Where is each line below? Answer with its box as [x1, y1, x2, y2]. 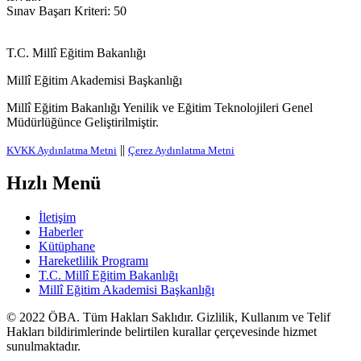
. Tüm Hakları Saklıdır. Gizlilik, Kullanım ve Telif [77, 310, 330, 325]
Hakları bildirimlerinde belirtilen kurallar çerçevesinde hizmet [6, 325, 317, 339]
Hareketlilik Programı [39, 254, 148, 268]
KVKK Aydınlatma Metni [6, 143, 117, 156]
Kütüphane [39, 239, 95, 254]
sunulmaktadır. [6, 339, 81, 354]
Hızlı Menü [6, 172, 101, 194]
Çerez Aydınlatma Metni [128, 143, 234, 156]
